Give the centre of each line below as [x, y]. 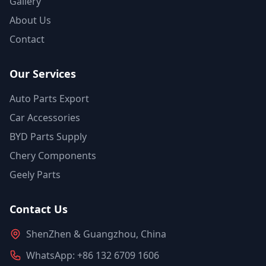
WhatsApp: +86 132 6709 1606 [93, 255]
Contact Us [39, 209]
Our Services [43, 74]
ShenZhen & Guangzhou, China [96, 234]
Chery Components [53, 156]
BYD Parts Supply [48, 137]
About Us [30, 20]
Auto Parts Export [49, 99]
